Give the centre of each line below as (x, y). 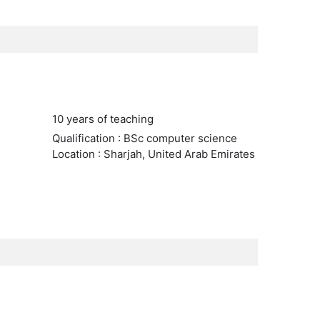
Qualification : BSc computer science (144, 138)
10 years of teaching (102, 119)
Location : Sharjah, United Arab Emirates (153, 154)
